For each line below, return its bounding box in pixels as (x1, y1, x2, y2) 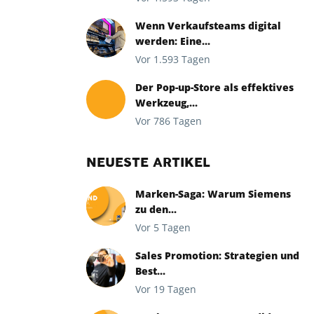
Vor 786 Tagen (135, 114, 202, 128)
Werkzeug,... (135, 96, 198, 109)
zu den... (135, 203, 177, 216)
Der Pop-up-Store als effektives (135, 81, 294, 94)
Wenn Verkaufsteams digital (135, 19, 281, 32)
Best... (135, 264, 165, 278)
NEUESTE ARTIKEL (86, 158, 210, 170)
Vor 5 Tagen (135, 221, 191, 234)
